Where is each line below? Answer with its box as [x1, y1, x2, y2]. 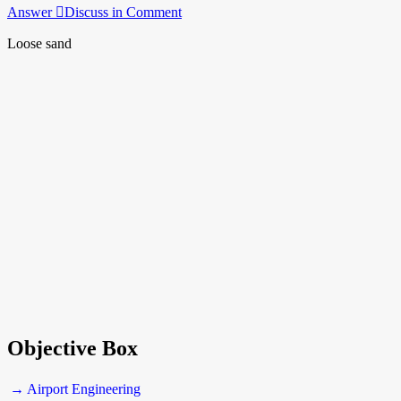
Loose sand [7, 35, 72, 51]
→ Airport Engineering [10, 380, 141, 397]
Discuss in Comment [64, 4, 182, 20]
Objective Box [7, 336, 138, 360]
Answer [7, 4, 55, 20]
